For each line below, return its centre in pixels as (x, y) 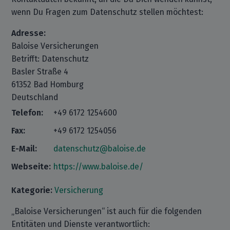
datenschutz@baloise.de (100, 149)
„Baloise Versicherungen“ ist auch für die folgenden (107, 211)
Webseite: (31, 167)
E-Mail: (24, 149)
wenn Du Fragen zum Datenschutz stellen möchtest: (108, 12)
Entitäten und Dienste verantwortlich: (81, 224)
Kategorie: (32, 190)
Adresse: (29, 33)
